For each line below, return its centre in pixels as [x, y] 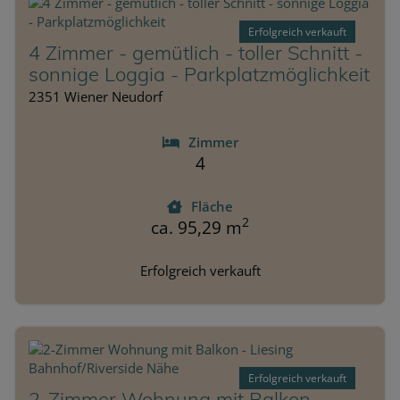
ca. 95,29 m [196, 227]
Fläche [212, 206]
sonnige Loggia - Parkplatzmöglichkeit [199, 74]
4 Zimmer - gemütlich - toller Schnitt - [196, 52]
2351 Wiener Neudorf [96, 96]
